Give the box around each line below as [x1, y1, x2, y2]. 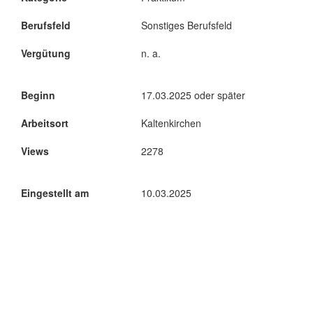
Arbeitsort [21, 116, 68, 130]
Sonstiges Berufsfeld [140, 18, 232, 32]
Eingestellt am [21, 186, 89, 200]
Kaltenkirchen [140, 116, 201, 130]
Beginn [21, 88, 55, 102]
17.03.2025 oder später [140, 88, 245, 102]
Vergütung [21, 46, 71, 60]
